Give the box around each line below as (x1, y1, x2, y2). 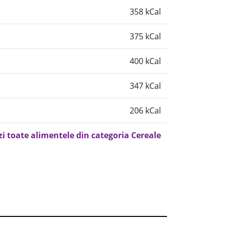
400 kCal (130, 55, 161, 67)
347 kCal (130, 80, 161, 91)
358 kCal (130, 6, 161, 17)
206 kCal (130, 105, 161, 116)
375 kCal (130, 31, 161, 42)
